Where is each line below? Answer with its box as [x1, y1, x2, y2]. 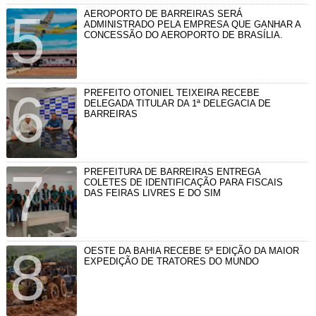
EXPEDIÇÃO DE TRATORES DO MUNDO [83, 256, 259, 267]
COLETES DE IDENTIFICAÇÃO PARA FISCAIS [83, 177, 283, 188]
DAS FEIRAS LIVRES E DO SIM [83, 188, 221, 199]
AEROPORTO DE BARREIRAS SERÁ [83, 8, 243, 20]
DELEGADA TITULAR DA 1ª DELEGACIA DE [83, 98, 271, 109]
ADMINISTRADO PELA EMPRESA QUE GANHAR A [83, 19, 300, 30]
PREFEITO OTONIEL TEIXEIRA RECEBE [83, 87, 260, 99]
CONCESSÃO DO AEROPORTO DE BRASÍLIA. [83, 30, 283, 41]
